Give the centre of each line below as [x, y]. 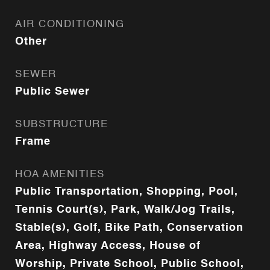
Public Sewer [52, 92]
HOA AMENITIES [60, 174]
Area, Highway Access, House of [108, 246]
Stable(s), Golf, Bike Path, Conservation [129, 228]
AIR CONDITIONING [70, 24]
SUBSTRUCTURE [61, 124]
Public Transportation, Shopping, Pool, [127, 192]
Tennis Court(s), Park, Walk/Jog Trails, [125, 210]
